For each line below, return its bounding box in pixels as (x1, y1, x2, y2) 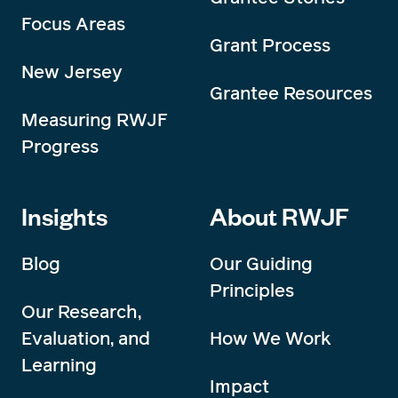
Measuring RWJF (21, 107, 168, 132)
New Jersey (21, 60, 123, 84)
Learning (21, 353, 97, 378)
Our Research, (21, 299, 141, 324)
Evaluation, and (21, 326, 150, 351)
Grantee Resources (210, 81, 372, 106)
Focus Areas (21, 12, 125, 36)
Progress (21, 134, 99, 159)
